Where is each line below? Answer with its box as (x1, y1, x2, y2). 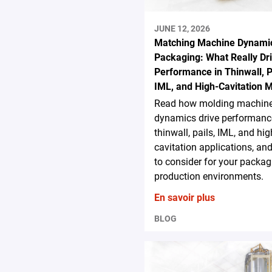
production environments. (154, 170, 263, 182)
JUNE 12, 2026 (154, 23, 210, 33)
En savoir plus (154, 191, 215, 203)
